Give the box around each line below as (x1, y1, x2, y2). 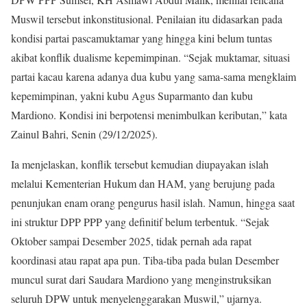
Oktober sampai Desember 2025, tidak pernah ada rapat (11, 234, 251, 248)
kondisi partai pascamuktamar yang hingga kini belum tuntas (11, 31, 272, 45)
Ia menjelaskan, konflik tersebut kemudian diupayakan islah (11, 157, 269, 171)
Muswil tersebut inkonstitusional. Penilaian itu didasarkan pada (11, 12, 282, 26)
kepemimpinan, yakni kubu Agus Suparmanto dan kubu (11, 88, 253, 103)
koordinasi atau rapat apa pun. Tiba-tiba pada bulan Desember (11, 253, 279, 267)
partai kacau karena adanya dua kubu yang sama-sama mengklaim (11, 69, 296, 84)
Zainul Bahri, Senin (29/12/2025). (11, 127, 158, 141)
